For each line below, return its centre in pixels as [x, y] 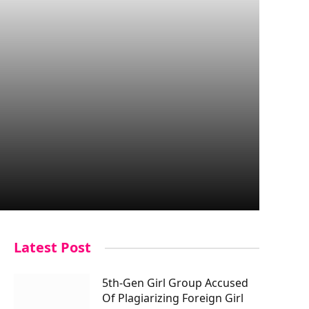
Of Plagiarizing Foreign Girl [173, 298]
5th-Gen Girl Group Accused [175, 283]
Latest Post [52, 247]
